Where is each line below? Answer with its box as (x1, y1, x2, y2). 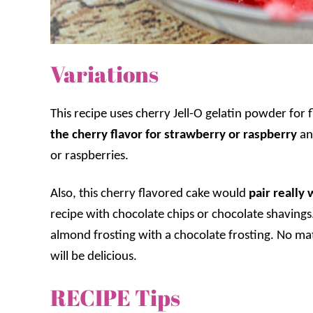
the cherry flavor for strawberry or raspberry (50, 129, 297, 143)
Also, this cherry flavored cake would (50, 187, 246, 201)
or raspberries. (50, 150, 129, 163)
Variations (50, 59, 159, 89)
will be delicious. (50, 250, 137, 264)
